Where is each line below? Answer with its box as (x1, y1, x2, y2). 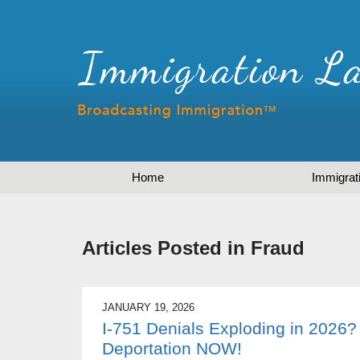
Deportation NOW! (102, 339, 242, 358)
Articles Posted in (82, 237, 245, 260)
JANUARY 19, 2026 (102, 301, 194, 314)
